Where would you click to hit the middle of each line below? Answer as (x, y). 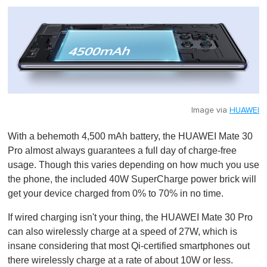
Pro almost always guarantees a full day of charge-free (122, 151)
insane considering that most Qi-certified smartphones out (129, 246)
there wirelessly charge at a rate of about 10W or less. (122, 260)
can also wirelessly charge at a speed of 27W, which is (122, 232)
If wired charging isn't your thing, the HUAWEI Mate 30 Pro (130, 218)
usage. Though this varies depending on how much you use (133, 165)
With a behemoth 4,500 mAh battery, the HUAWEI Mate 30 (130, 136)
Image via (210, 111)
